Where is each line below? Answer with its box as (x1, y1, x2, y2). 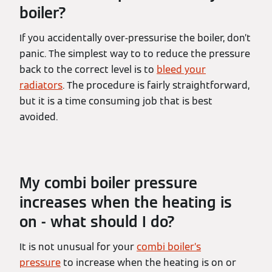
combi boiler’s (137, 240, 201, 253)
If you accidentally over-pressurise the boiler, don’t (19, 32, 251, 44)
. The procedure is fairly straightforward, (63, 79, 250, 92)
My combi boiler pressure (19, 174, 197, 192)
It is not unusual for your (19, 240, 137, 253)
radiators (19, 79, 63, 92)
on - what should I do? (19, 212, 175, 231)
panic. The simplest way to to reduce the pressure (19, 47, 250, 60)
